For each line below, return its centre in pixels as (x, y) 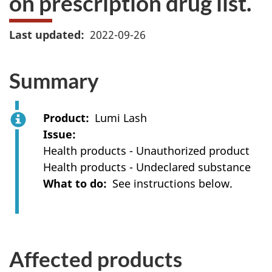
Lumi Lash (121, 117)
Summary (54, 80)
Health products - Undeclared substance (147, 167)
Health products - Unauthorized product (146, 150)
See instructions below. (174, 183)
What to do (73, 183)
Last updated (45, 35)
